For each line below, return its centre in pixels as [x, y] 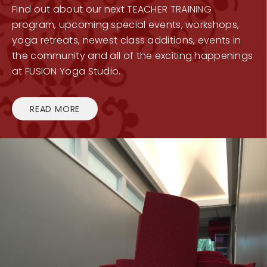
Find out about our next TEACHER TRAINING [112, 9]
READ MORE [55, 109]
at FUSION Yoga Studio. [66, 71]
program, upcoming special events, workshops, [126, 24]
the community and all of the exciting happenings [133, 55]
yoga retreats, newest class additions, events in [127, 40]
